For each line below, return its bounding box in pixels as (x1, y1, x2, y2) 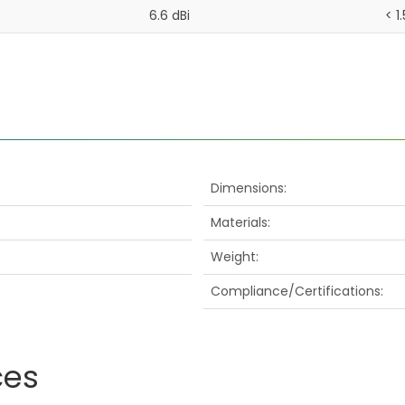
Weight (210, 248, 256, 267)
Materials (210, 213, 268, 232)
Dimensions (210, 179, 284, 198)
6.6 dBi (148, 5, 190, 24)
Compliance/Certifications (210, 282, 381, 301)
